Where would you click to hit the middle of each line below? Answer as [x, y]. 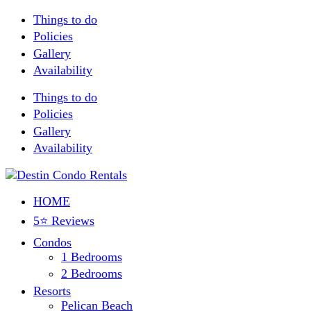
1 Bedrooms [92, 257]
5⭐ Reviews [64, 220]
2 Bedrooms [92, 274]
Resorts [52, 291]
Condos [52, 242]
